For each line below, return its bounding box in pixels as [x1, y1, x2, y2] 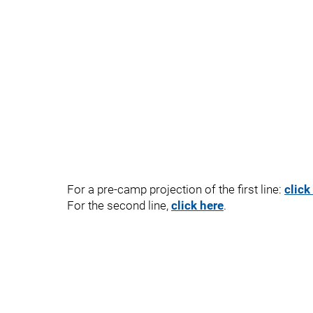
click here [171, 198, 224, 212]
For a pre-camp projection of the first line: [67, 182, 284, 196]
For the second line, [67, 198, 171, 212]
